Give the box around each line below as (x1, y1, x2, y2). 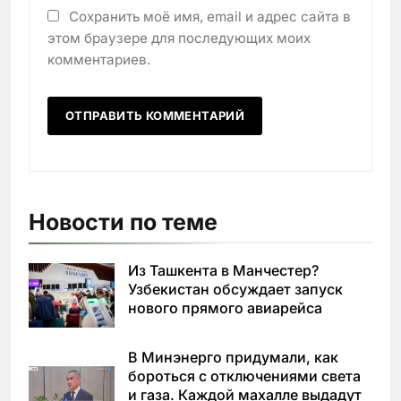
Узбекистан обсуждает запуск (128, 279, 343, 298)
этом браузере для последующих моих (47, 29, 311, 47)
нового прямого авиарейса (128, 298, 322, 317)
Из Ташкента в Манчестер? (128, 260, 319, 279)
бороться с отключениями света (128, 366, 361, 385)
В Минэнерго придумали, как (128, 347, 338, 366)
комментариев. (47, 50, 150, 68)
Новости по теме (29, 208, 218, 235)
